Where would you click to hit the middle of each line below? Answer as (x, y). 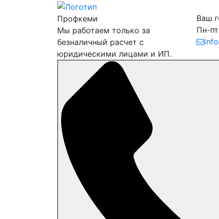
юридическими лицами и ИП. (114, 54)
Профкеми (77, 18)
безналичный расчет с (100, 42)
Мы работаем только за (104, 30)
